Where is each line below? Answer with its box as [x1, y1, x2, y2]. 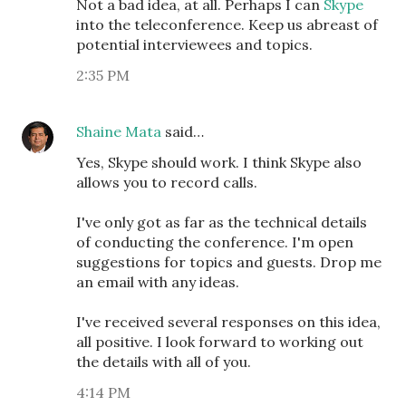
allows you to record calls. [76, 173, 257, 191]
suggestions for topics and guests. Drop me [76, 253, 382, 271]
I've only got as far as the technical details [76, 213, 367, 231]
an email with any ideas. [76, 273, 239, 291]
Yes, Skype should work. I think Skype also [76, 153, 362, 171]
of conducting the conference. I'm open [76, 233, 353, 251]
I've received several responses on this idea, [76, 313, 381, 331]
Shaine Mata [76, 122, 161, 140]
